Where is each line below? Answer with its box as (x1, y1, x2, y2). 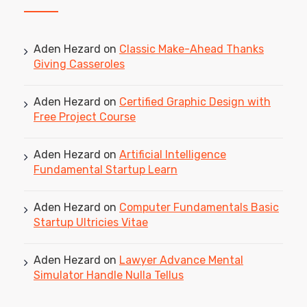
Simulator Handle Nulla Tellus (34, 269, 184, 282)
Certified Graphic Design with (119, 95, 271, 109)
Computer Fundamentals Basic (119, 201, 279, 214)
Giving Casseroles (34, 58, 125, 71)
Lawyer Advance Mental (119, 254, 243, 267)
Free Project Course (34, 110, 136, 124)
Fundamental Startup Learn (34, 163, 177, 177)
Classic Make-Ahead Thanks (119, 42, 264, 56)
